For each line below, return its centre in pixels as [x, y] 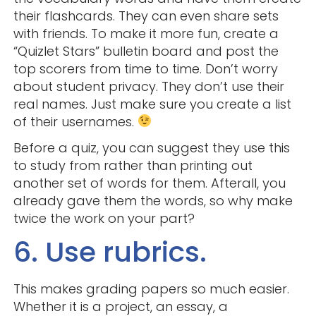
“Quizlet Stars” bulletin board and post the [146, 51]
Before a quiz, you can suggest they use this [151, 147]
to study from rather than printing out [133, 165]
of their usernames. [75, 121]
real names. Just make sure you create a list [152, 104]
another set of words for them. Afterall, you [149, 183]
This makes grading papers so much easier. [151, 288]
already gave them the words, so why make [153, 200]
